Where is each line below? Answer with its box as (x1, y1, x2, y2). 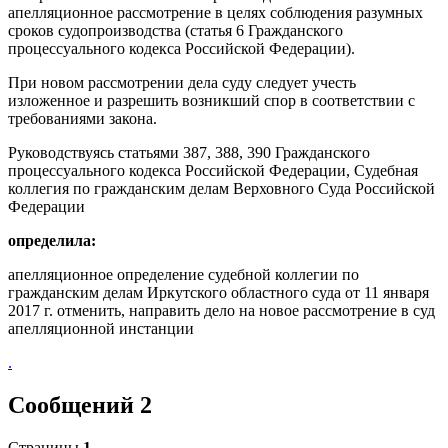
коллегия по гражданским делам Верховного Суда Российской (8, 179, 435, 197)
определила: (8, 231, 96, 249)
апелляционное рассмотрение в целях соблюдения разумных (8, 3, 423, 21)
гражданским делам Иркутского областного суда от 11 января (8, 283, 429, 301)
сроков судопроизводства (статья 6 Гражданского (8, 21, 343, 39)
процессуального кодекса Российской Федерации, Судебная (8, 161, 418, 179)
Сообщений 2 (8, 391, 152, 418)
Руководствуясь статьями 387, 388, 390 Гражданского (8, 143, 370, 161)
